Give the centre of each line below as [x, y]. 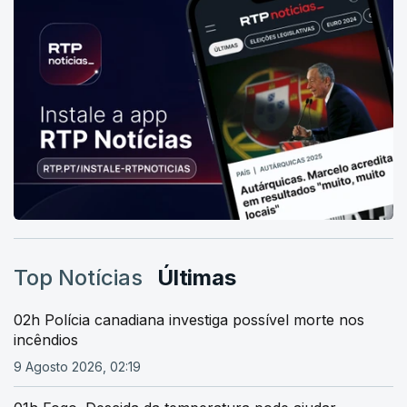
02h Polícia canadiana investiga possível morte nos [189, 319]
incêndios [46, 339]
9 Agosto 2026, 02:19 [77, 366]
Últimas [197, 277]
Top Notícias [78, 277]
